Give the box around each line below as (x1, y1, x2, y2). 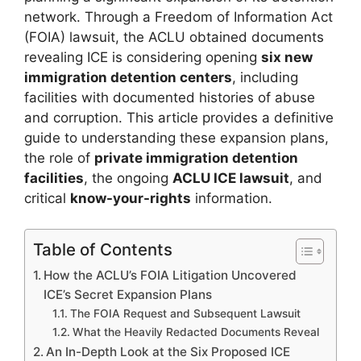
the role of (24, 149, 94, 166)
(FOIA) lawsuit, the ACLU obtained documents (24, 28, 324, 45)
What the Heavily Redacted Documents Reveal (72, 326, 319, 339)
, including (232, 68, 298, 85)
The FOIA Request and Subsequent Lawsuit (69, 307, 301, 321)
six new (261, 48, 313, 65)
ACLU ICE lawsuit (172, 169, 289, 186)
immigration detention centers (24, 68, 232, 85)
